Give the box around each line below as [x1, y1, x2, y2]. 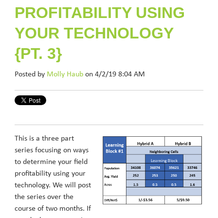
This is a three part [15, 135, 74, 143]
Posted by [15, 71, 47, 78]
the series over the [15, 193, 73, 201]
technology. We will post [15, 182, 91, 189]
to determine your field [15, 158, 88, 166]
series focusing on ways [15, 146, 89, 154]
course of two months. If [15, 205, 91, 213]
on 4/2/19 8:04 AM [83, 71, 145, 78]
